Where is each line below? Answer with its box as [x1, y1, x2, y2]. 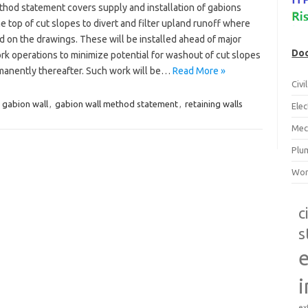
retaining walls [184, 99, 243, 109]
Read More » [172, 65, 225, 76]
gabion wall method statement [54, 99, 178, 109]
